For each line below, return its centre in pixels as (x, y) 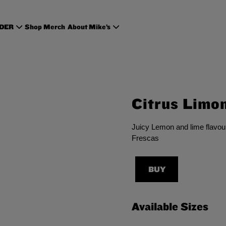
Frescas (146, 138)
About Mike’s (89, 26)
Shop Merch (45, 26)
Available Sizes (170, 206)
